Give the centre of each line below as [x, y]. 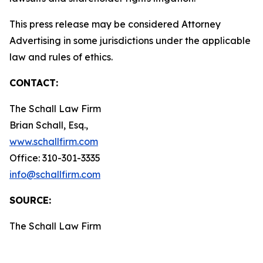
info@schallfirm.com [55, 174]
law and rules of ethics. [70, 57]
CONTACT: [34, 83]
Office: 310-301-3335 [55, 158]
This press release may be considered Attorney [115, 24]
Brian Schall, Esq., [49, 125]
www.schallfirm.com [54, 141]
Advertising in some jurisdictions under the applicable [130, 41]
